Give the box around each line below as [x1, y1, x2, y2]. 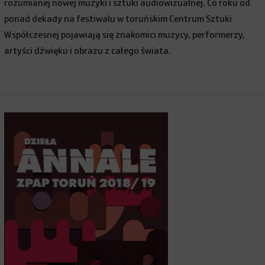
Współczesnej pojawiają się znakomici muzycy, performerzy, [4, 30, 245, 40]
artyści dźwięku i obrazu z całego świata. [4, 46, 172, 56]
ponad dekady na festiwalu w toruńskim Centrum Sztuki [4, 14, 232, 24]
